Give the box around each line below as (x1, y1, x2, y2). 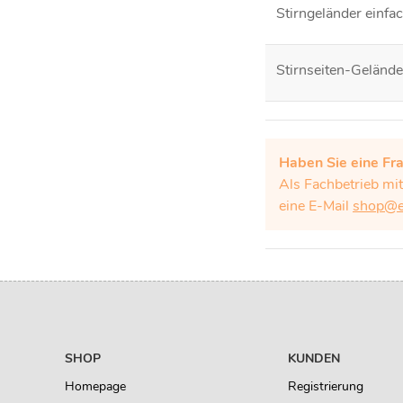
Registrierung (288, 378, 363, 396)
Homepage (65, 378, 126, 396)
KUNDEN (288, 350, 340, 368)
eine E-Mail (279, 196, 353, 217)
